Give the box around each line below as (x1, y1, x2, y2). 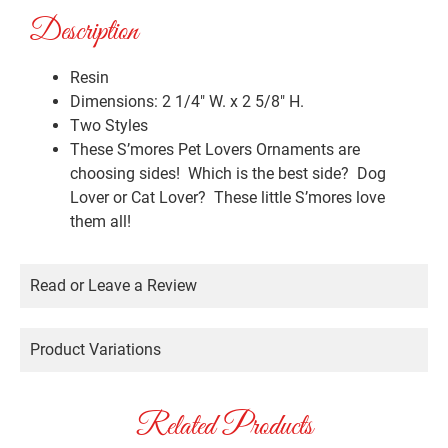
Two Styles (70, 115, 148, 135)
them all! (70, 211, 131, 231)
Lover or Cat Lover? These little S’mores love (70, 187, 385, 207)
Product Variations (30, 339, 161, 359)
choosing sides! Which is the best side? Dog (70, 163, 386, 183)
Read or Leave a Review (30, 275, 197, 295)
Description (30, 12, 138, 51)
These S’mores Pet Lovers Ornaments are (70, 139, 360, 159)
